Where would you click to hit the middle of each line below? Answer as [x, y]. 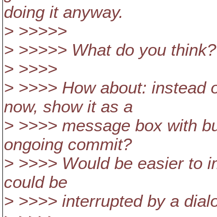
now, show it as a [68, 107]
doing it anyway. [64, 12]
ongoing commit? [68, 144]
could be [36, 182]
